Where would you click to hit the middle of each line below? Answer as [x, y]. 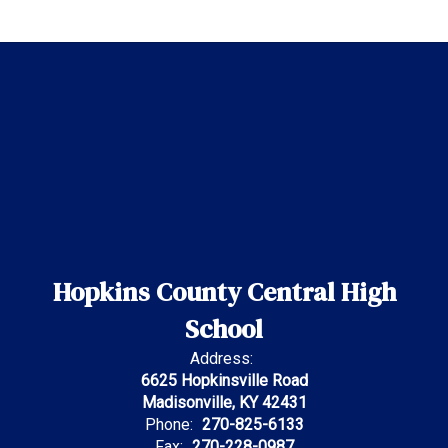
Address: [221, 358]
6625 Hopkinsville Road [224, 380]
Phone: [168, 424]
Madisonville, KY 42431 [224, 402]
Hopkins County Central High [224, 292]
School [224, 329]
